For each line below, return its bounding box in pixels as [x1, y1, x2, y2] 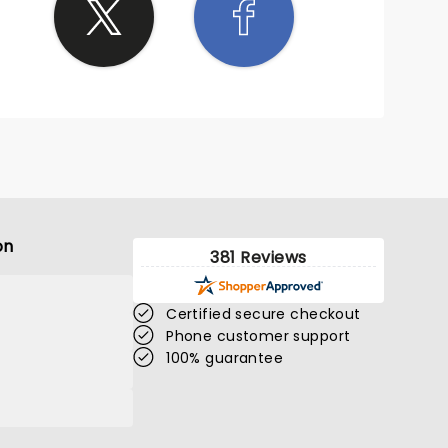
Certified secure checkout [166, 304, 361, 324]
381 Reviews [210, 246, 307, 269]
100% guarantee [166, 348, 284, 368]
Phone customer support [166, 326, 351, 346]
